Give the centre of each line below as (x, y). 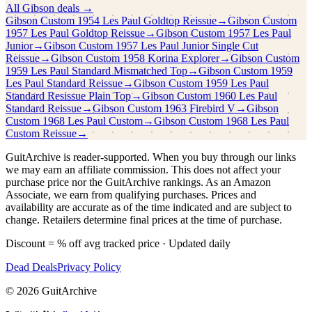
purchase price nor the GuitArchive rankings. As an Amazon (138, 182)
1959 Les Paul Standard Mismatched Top (96, 71)
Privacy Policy (89, 267)
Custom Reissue (41, 134)
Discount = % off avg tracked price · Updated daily (118, 244)
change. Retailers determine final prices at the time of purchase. (144, 220)
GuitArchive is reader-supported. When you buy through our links (151, 157)
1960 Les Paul (245, 96)
